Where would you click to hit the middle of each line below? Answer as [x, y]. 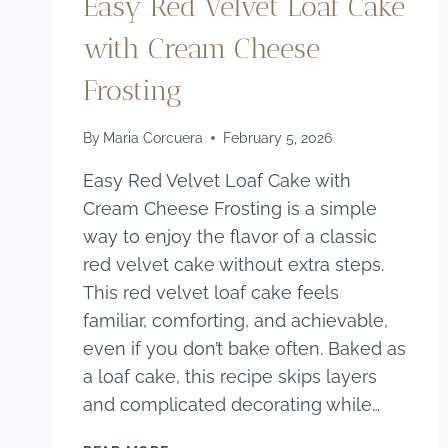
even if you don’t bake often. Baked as [244, 349]
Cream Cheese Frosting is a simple [230, 209]
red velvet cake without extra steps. [233, 265]
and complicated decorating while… [231, 405]
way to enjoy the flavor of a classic [230, 237]
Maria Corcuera [153, 138]
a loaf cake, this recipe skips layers [230, 377]
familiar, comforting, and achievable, [235, 321]
